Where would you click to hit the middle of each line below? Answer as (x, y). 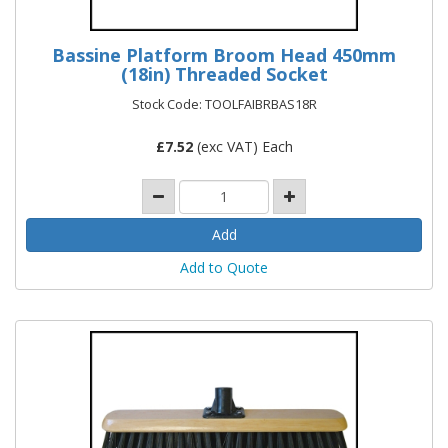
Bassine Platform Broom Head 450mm (224, 55)
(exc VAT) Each (242, 146)
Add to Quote (224, 268)
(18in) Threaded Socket (224, 74)
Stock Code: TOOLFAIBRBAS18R (224, 104)
